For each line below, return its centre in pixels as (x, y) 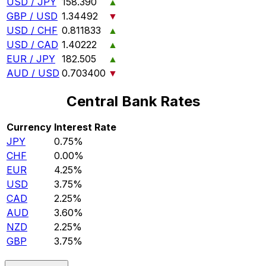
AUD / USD (33, 73)
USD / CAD (32, 45)
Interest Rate (85, 127)
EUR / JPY (31, 59)
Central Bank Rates (133, 101)
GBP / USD (32, 16)
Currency (29, 127)
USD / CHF (32, 31)
